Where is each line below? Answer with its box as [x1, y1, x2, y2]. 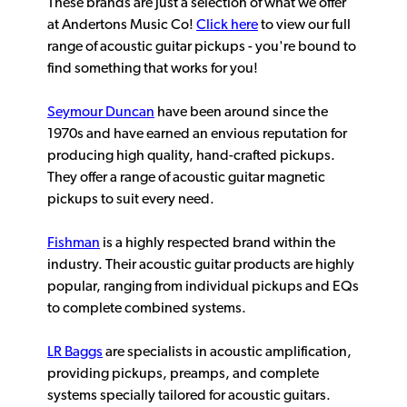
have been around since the [157, 105, 328, 121]
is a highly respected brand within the [103, 236, 335, 252]
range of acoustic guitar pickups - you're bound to [47, 40, 356, 55]
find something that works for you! [47, 62, 258, 77]
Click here [196, 18, 258, 34]
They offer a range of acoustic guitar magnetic [47, 171, 325, 186]
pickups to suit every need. [47, 193, 214, 208]
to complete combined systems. [47, 302, 246, 317]
